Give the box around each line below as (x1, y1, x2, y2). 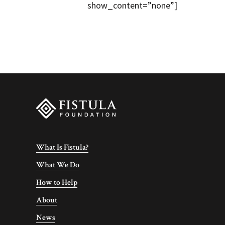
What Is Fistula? (36, 142, 88, 153)
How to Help (36, 177, 77, 188)
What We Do (36, 160, 79, 170)
